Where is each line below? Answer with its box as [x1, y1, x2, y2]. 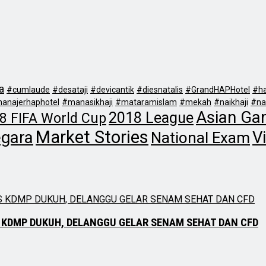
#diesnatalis [137, 84, 183, 94]
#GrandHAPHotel [185, 84, 250, 94]
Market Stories [36, 126, 148, 147]
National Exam [151, 128, 250, 147]
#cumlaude [7, 84, 50, 94]
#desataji [52, 84, 88, 94]
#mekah [179, 97, 211, 107]
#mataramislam [115, 97, 177, 107]
